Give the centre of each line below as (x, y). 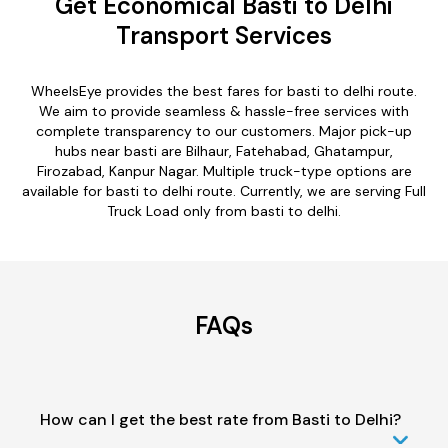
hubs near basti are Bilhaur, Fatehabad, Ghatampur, (224, 150)
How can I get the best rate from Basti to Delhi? (220, 419)
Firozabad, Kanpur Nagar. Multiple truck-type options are (224, 170)
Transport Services (224, 35)
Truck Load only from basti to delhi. (224, 210)
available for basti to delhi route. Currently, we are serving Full (224, 190)
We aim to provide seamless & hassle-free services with (224, 110)
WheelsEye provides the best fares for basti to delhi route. (224, 90)
